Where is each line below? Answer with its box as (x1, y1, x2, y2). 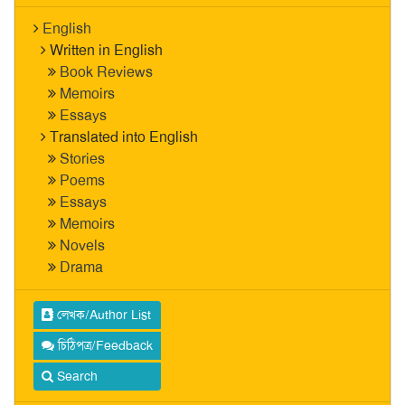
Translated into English (50, 127, 198, 146)
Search (53, 368, 98, 384)
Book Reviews (60, 62, 153, 81)
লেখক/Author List (53, 306, 151, 323)
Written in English (50, 41, 163, 60)
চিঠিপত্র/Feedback (54, 337, 153, 353)
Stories (60, 149, 105, 168)
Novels (60, 236, 105, 255)
